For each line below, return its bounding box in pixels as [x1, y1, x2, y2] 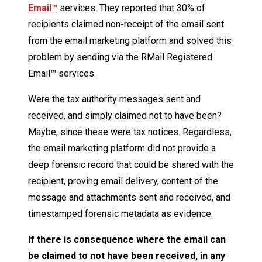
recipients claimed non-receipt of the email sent [28, 19, 224, 30]
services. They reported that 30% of [57, 2, 205, 14]
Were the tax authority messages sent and [28, 94, 201, 105]
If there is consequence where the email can [28, 234, 226, 246]
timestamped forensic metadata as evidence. [28, 208, 213, 220]
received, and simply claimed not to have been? [28, 110, 222, 122]
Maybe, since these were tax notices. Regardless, [28, 126, 232, 138]
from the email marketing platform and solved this [28, 35, 232, 47]
